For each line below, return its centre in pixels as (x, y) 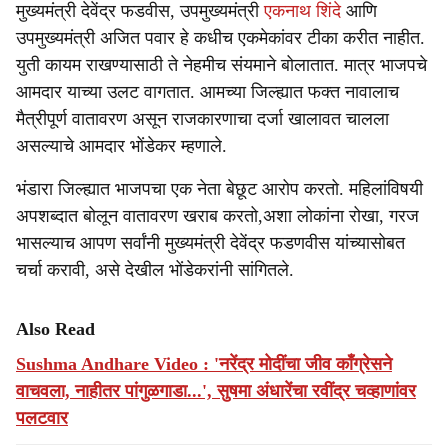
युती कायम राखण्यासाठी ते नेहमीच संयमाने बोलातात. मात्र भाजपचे (221, 65)
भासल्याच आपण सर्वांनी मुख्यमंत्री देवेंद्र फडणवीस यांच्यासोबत (210, 243)
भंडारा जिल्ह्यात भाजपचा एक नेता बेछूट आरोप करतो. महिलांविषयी (219, 189)
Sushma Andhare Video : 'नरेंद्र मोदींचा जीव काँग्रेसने (204, 364)
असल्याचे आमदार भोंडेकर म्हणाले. (121, 146)
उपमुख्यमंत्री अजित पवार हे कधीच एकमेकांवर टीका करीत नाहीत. (220, 38)
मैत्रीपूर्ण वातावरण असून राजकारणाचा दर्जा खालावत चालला (202, 119)
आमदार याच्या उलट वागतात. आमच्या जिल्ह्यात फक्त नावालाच (207, 92)
